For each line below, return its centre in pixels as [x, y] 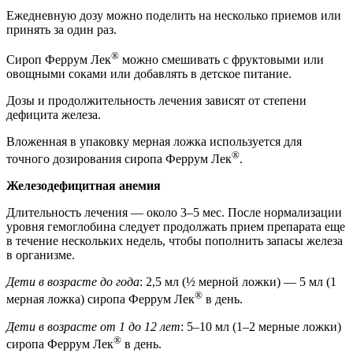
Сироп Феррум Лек [59, 59]
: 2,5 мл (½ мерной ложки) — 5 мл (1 [238, 282]
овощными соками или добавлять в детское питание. [149, 73]
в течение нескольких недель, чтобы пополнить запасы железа [175, 241]
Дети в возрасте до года [73, 282]
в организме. [41, 255]
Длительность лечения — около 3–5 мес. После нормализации [174, 213]
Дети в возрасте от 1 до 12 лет [93, 326]
